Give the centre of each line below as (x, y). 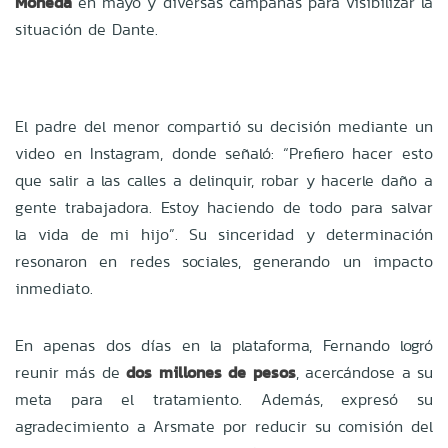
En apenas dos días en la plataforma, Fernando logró (224, 345)
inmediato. (54, 288)
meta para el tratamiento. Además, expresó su (224, 399)
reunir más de (71, 372)
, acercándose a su (364, 372)
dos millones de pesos (211, 372)
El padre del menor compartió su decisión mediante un (224, 126)
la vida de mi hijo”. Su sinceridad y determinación (224, 234)
